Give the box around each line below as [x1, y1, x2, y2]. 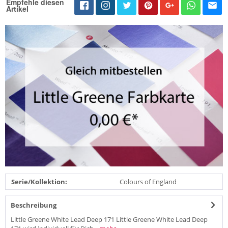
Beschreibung [11, 200, 56, 210]
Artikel [6, 3, 28, 14]
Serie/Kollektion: [11, 177, 67, 186]
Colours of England [120, 177, 177, 186]
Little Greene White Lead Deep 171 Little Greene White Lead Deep [11, 214, 208, 224]
